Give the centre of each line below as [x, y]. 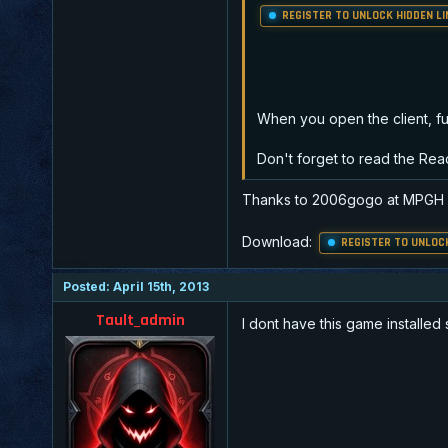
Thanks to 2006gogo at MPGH [343, 199]
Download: [279, 241]
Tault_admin [140, 320]
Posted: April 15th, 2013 [136, 286]
